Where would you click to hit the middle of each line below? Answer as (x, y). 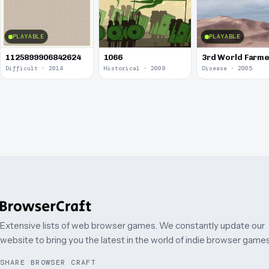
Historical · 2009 (134, 68)
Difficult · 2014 (34, 68)
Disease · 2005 (227, 68)
